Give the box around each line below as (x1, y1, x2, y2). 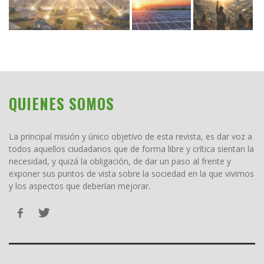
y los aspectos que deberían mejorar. (9, 180, 150, 192)
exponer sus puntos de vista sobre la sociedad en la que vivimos (9, 167, 254, 179)
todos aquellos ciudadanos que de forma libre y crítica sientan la (9, 143, 254, 154)
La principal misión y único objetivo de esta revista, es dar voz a (9, 130, 252, 142)
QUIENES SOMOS (9, 92, 114, 114)
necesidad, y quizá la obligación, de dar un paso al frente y (9, 155, 231, 167)
